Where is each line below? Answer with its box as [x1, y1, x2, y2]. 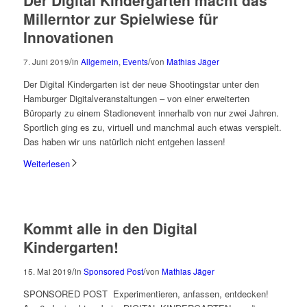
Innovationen [23, 27, 114, 48]
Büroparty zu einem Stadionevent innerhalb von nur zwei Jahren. [23, 106, 279, 120]
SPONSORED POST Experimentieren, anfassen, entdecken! [23, 287, 269, 301]
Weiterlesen [23, 157, 70, 171]
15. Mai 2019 [23, 266, 72, 278]
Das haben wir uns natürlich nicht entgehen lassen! [23, 135, 225, 149]
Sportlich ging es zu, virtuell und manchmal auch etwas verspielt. [23, 121, 282, 134]
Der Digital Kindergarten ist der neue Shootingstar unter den [23, 77, 259, 91]
